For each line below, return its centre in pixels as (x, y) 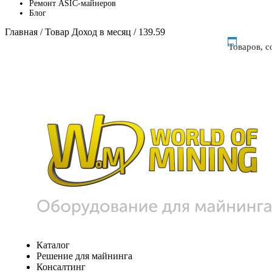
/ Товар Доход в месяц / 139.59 (101, 32)
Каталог (53, 245)
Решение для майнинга (84, 256)
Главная (21, 32)
